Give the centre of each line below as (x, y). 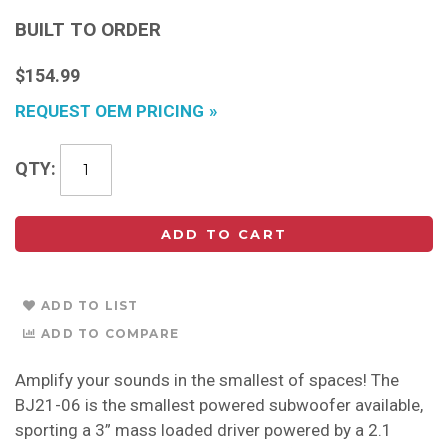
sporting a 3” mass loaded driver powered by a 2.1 (203, 430)
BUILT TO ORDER (88, 30)
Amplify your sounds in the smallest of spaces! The (207, 380)
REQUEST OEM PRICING (109, 111)
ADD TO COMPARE (110, 334)
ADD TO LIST (90, 306)
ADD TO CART (224, 234)
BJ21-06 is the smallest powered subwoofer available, (219, 405)
